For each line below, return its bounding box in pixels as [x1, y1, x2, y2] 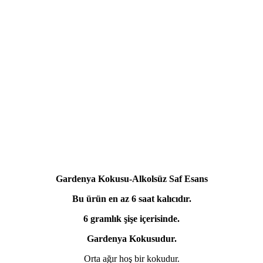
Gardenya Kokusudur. [86, 233, 177, 244]
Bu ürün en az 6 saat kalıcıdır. [72, 193, 191, 204]
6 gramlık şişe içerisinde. [83, 213, 180, 224]
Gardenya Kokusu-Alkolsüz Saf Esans [55, 173, 208, 184]
